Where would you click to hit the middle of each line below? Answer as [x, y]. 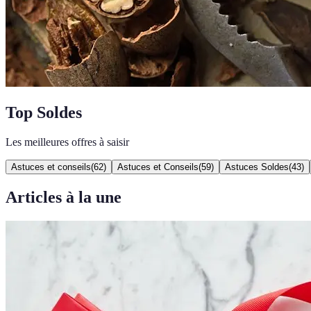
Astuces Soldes [257, 167]
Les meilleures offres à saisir [67, 142]
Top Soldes [44, 112]
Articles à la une [64, 197]
